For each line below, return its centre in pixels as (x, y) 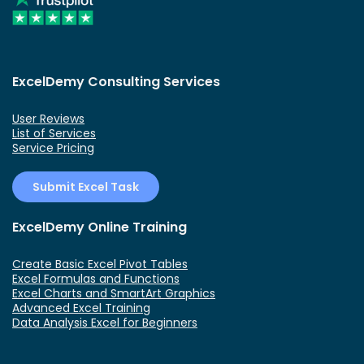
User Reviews (48, 118)
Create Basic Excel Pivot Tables (100, 264)
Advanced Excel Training (81, 308)
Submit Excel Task (86, 186)
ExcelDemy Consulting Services (116, 81)
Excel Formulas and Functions (96, 278)
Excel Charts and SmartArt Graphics (114, 293)
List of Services (54, 133)
